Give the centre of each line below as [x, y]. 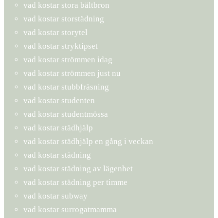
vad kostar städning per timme [75, 182]
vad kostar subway [55, 196]
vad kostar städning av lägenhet [78, 168]
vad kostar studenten [59, 100]
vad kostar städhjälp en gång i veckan [88, 141]
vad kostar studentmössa [66, 114]
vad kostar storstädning [64, 18]
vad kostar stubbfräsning [66, 87]
